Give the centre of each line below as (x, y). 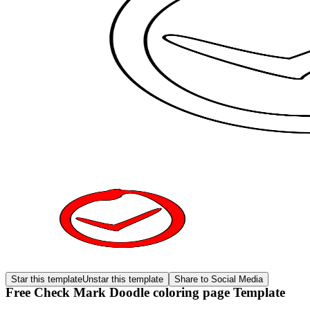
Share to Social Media (219, 279)
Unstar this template (123, 279)
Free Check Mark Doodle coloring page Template (145, 292)
